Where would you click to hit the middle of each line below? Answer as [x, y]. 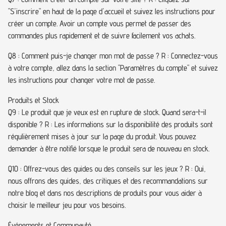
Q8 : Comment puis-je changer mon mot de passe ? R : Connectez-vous [113, 56]
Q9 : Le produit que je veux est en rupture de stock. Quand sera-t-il [107, 112]
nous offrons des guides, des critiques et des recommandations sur [108, 181]
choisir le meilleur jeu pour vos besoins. [67, 205]
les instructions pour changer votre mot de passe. [81, 80]
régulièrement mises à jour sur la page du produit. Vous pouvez [102, 136]
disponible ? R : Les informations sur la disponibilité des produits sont [110, 124]
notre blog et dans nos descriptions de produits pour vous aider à [105, 193]
